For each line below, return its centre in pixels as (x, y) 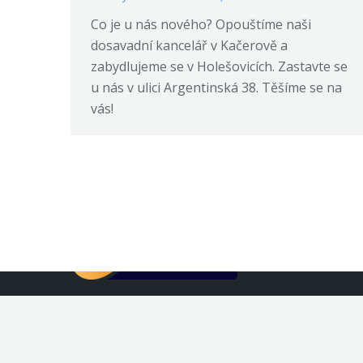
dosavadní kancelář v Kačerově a (189, 45)
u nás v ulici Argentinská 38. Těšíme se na (216, 87)
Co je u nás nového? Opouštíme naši (201, 24)
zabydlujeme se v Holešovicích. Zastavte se (219, 66)
